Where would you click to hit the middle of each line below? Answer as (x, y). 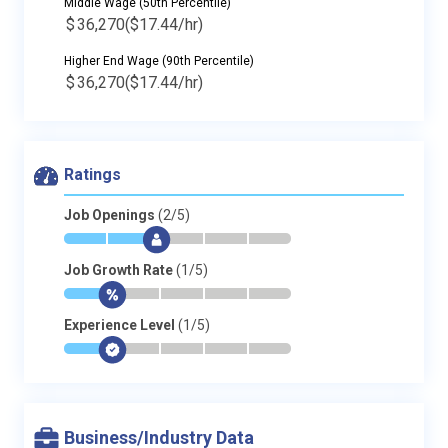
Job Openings (111, 215)
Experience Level (121, 325)
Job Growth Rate (120, 270)
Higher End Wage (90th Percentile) (159, 61)
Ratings (92, 174)
